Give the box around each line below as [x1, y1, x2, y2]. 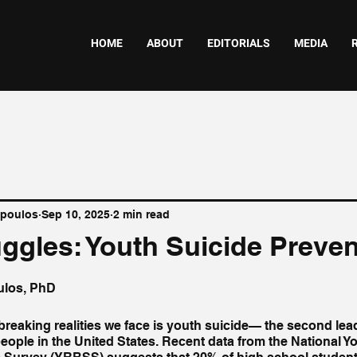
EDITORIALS [207, 35, 271, 52]
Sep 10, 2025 [41, 207, 110, 221]
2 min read [113, 207, 170, 221]
